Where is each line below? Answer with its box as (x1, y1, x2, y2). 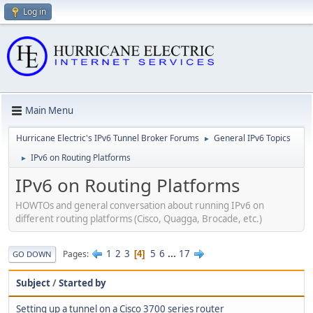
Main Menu (25, 104, 73, 117)
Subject (16, 277, 50, 290)
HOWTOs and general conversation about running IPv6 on (15, 199, 264, 212)
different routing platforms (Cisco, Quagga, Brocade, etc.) (15, 212, 262, 226)
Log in (23, 6, 46, 17)
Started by (59, 277, 106, 290)
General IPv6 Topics (214, 131, 291, 144)
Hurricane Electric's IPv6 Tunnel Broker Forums (16, 131, 199, 144)
